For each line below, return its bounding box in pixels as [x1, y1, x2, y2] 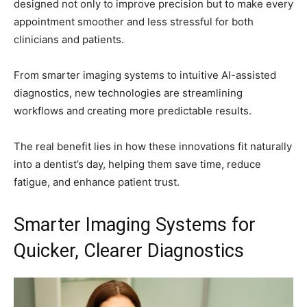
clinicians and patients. [14, 32, 124, 46]
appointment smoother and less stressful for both [14, 14, 254, 28]
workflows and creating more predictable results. [14, 103, 251, 117]
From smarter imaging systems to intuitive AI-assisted [14, 68, 276, 82]
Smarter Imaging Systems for [14, 213, 256, 236]
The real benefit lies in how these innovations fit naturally [14, 139, 292, 153]
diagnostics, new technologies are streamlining [14, 86, 243, 99]
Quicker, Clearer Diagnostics [14, 239, 244, 262]
